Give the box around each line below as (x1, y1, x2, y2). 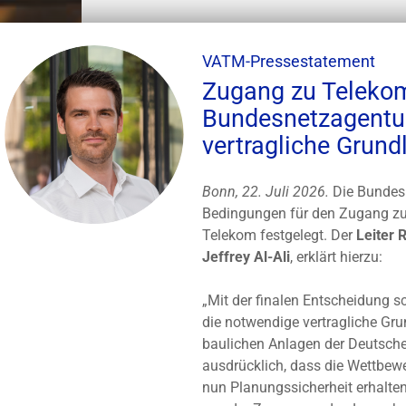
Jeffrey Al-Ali (201, 248, 290, 266)
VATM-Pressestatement (201, 52, 375, 71)
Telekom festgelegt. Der (201, 227, 356, 244)
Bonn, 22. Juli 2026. (201, 183, 329, 200)
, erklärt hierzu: (289, 248, 382, 266)
